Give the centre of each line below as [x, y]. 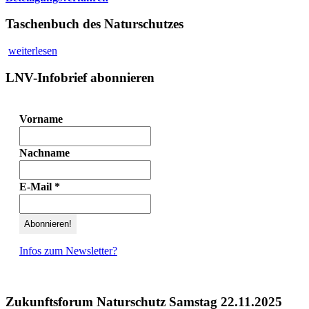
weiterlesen [33, 51]
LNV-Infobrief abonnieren [80, 77]
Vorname [41, 119]
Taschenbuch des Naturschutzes [94, 24]
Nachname [44, 152]
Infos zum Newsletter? [68, 250]
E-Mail [37, 186]
